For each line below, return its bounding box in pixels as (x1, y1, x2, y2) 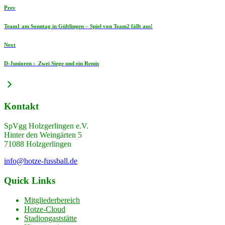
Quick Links (4, 175, 55, 186)
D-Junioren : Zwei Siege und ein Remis (4, 60, 99, 66)
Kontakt (4, 101, 39, 112)
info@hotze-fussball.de (4, 157, 77, 166)
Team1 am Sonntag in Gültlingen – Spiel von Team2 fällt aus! (4, 23, 153, 29)
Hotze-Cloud (24, 204, 65, 213)
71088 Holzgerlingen (4, 140, 71, 149)
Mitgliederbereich (24, 195, 80, 204)
